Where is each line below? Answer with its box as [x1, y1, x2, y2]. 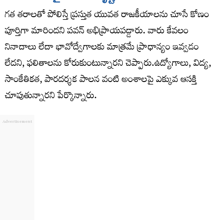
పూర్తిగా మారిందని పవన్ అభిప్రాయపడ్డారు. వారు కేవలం [5, 22, 189, 42]
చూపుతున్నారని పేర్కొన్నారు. [5, 87, 97, 107]
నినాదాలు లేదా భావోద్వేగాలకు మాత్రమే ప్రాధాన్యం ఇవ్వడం [5, 38, 199, 58]
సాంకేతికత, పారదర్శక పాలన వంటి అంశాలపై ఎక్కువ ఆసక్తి [5, 71, 197, 90]
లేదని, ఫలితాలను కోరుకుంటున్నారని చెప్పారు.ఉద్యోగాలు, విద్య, [5, 55, 211, 74]
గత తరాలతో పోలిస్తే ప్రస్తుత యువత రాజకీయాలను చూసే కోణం [5, 6, 209, 26]
